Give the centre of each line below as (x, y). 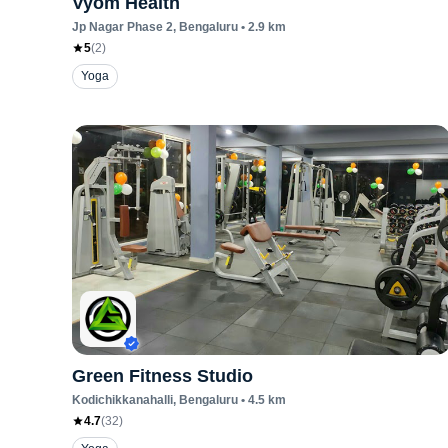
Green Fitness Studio (162, 376)
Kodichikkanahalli (122, 400)
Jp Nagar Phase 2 (122, 27)
